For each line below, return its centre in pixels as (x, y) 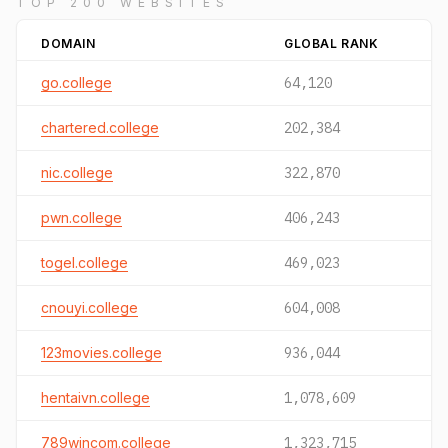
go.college (76, 82)
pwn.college (81, 217)
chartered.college (100, 127)
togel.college (84, 262)
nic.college (77, 172)
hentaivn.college (95, 397)
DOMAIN (68, 43)
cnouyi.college (89, 307)
